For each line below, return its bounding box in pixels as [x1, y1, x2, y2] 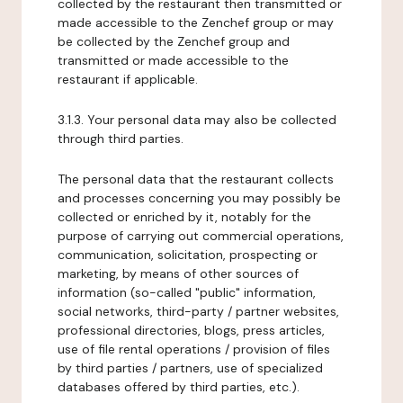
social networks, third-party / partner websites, [58, 303, 339, 319]
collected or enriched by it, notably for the [58, 209, 311, 225]
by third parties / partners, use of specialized [58, 360, 323, 376]
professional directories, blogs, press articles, [58, 322, 325, 338]
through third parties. [58, 130, 184, 147]
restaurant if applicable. [58, 71, 198, 87]
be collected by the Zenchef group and [58, 33, 290, 49]
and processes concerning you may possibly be [58, 190, 341, 206]
